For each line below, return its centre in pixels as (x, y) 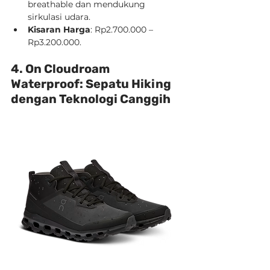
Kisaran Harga (59, 30)
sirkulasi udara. (59, 17)
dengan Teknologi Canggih (91, 99)
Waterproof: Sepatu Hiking (92, 84)
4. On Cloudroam (61, 69)
